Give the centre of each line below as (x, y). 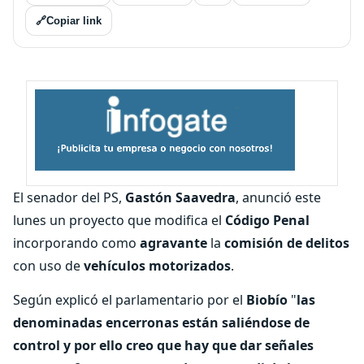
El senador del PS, (69, 197)
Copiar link (74, 21)
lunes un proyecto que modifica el (119, 220)
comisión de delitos (287, 243)
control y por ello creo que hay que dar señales (163, 345)
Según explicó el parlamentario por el (130, 300)
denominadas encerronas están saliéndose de (161, 323)
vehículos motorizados (157, 266)
